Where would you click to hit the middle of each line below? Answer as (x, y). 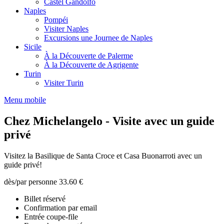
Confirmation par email (60, 207)
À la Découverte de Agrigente (91, 65)
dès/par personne (31, 181)
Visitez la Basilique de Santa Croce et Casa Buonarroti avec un (103, 155)
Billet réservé (45, 198)
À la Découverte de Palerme (88, 56)
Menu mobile (25, 100)
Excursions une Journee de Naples (98, 38)
